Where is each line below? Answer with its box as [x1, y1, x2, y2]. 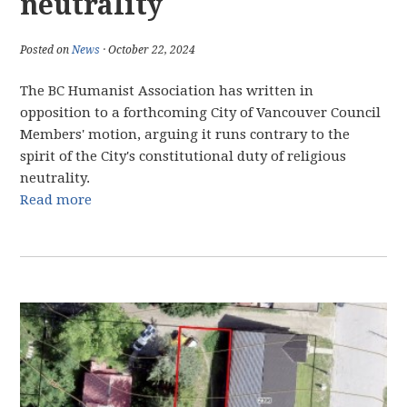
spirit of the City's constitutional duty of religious [20, 148, 347, 164]
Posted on [20, 44, 73, 56]
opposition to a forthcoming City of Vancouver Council [20, 104, 382, 121]
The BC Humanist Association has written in [20, 83, 314, 99]
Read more [20, 192, 93, 208]
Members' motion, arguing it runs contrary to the [20, 126, 351, 143]
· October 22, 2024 [100, 44, 196, 56]
